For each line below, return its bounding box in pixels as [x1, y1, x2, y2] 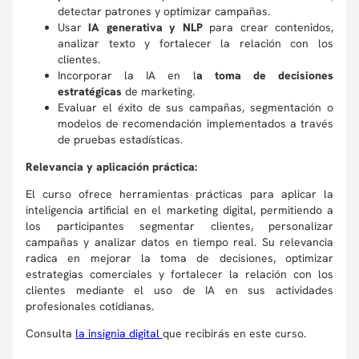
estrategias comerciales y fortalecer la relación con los [26, 267, 333, 281]
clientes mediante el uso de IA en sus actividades [26, 283, 333, 297]
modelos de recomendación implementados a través [58, 116, 333, 131]
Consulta [26, 326, 75, 341]
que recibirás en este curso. [163, 326, 306, 341]
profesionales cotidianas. [26, 299, 154, 313]
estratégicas [58, 84, 122, 99]
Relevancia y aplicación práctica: [26, 159, 197, 174]
